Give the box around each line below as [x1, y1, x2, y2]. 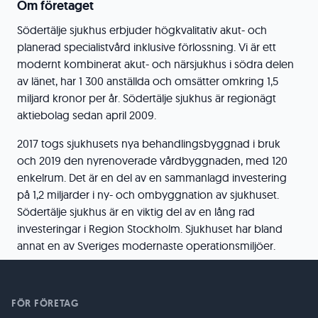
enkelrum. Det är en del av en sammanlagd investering [17, 170, 287, 185]
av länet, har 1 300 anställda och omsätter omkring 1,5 [17, 74, 278, 88]
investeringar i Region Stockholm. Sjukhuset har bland [17, 221, 283, 236]
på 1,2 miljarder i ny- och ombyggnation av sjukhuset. [17, 187, 279, 202]
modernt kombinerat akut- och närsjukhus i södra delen [17, 57, 294, 71]
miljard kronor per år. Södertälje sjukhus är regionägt [17, 91, 276, 105]
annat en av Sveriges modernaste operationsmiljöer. [17, 238, 275, 253]
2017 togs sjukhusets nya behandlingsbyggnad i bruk [17, 136, 280, 150]
